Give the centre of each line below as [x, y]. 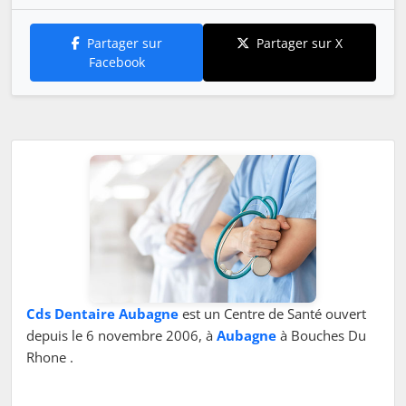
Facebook [116, 63]
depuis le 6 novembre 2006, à [121, 335]
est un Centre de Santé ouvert [272, 313]
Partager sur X [300, 43]
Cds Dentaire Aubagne [102, 313]
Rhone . [50, 357]
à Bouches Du [321, 335]
